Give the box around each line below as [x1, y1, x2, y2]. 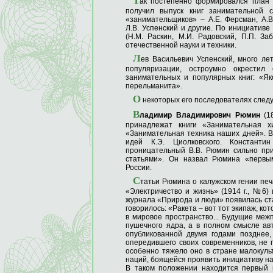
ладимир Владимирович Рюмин [140, 111, 260, 120]
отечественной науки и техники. [126, 41, 236, 50]
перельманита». [126, 82, 182, 91]
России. [126, 163, 152, 172]
